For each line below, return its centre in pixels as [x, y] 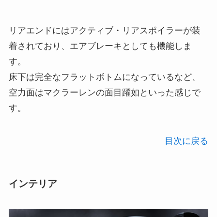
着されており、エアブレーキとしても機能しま [100, 46]
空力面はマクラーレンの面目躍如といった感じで [104, 92]
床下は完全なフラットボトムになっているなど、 [104, 77]
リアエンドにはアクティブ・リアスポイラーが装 [104, 30]
